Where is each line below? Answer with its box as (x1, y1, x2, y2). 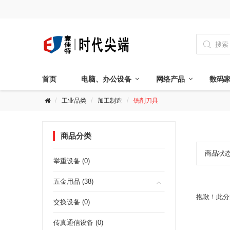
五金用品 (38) (53, 178, 93, 185)
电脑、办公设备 (81, 75, 131, 83)
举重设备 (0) (53, 157, 90, 165)
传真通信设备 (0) (53, 219, 103, 226)
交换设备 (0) (53, 198, 90, 206)
